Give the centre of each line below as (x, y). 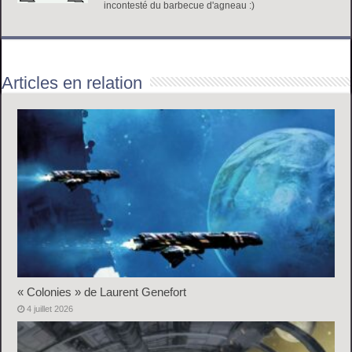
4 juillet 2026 (50, 309)
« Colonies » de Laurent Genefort (102, 292)
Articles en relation (72, 82)
